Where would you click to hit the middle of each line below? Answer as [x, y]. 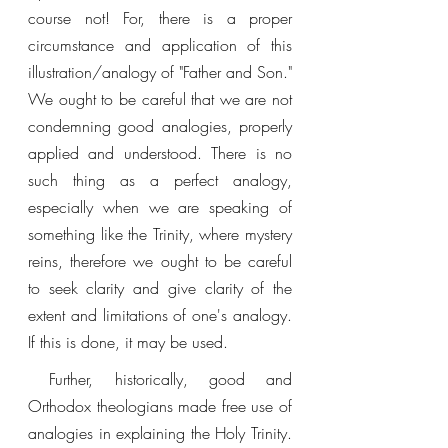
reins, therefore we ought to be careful [160, 261]
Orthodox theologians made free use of [160, 406]
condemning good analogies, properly [160, 126]
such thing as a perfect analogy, [160, 180]
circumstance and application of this [160, 45]
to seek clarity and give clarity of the [160, 288]
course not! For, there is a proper [160, 18]
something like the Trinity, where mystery [160, 234]
